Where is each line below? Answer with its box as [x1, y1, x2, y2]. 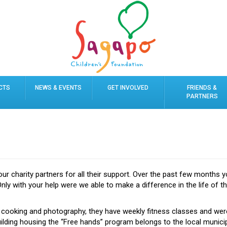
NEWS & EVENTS [35, 84, 82, 91]
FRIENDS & [187, 84, 217, 91]
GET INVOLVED [107, 84, 148, 91]
